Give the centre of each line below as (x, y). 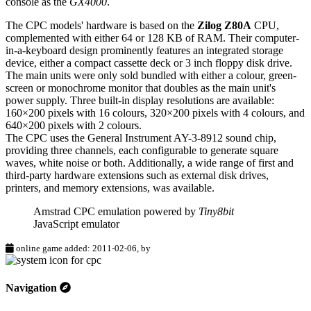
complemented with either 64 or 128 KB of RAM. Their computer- (152, 38)
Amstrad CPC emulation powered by (116, 212)
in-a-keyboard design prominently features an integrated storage (144, 51)
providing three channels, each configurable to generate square (142, 151)
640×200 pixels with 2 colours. (74, 126)
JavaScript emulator (76, 224)
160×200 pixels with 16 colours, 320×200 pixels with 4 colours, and (155, 113)
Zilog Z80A (224, 26)
